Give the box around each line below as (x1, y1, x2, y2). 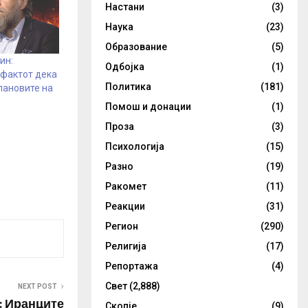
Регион (105, 221, 138, 232)
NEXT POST (18, 282, 57, 290)
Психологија (105, 141, 164, 152)
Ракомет (105, 181, 146, 192)
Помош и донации (105, 101, 191, 112)
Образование (105, 41, 167, 52)
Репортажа (105, 261, 158, 272)
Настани (105, 1, 144, 12)
